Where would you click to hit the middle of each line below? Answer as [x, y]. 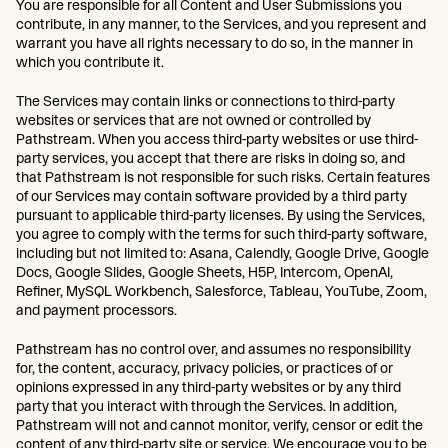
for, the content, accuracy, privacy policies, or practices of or [204, 368]
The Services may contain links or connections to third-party [205, 101]
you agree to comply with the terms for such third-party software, [221, 234]
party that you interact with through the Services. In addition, [206, 406]
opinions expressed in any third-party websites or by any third [208, 387]
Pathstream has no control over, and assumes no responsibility [213, 349]
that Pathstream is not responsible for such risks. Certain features [223, 177]
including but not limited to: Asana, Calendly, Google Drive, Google [222, 253]
